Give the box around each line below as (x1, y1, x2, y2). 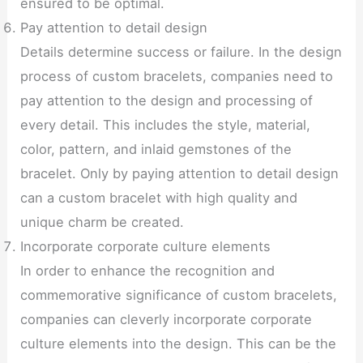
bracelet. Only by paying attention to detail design (20, 164, 340, 181)
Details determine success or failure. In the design (20, 43, 343, 60)
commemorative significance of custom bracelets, (20, 286, 338, 303)
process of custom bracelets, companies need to (20, 67, 334, 84)
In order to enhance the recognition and (20, 262, 275, 279)
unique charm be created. (20, 213, 185, 230)
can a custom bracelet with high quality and (20, 189, 298, 206)
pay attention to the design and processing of (20, 92, 314, 109)
